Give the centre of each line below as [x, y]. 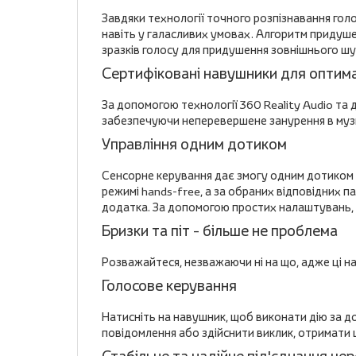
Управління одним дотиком [194, 144]
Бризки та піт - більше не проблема [220, 230]
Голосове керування [169, 285]
